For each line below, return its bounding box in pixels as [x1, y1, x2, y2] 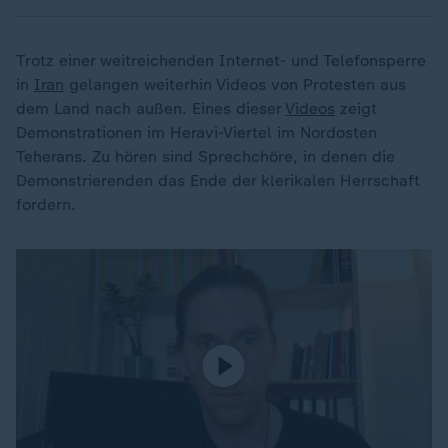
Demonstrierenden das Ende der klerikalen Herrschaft [16, 170, 420, 190]
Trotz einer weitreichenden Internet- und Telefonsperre [16, 50, 426, 70]
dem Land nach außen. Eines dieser [16, 98, 285, 118]
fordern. [16, 194, 76, 214]
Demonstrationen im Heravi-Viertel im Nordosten [16, 122, 377, 142]
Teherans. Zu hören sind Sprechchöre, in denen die [16, 146, 395, 166]
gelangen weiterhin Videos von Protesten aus [64, 74, 406, 94]
